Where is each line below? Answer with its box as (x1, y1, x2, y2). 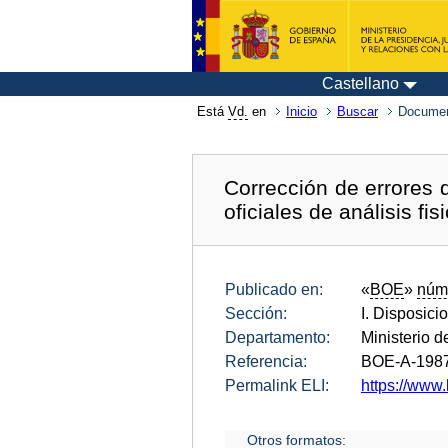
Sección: (225, 304, 287, 322)
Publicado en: (225, 280, 323, 298)
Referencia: (225, 352, 307, 370)
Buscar (337, 104, 378, 119)
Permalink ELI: (225, 376, 329, 394)
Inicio (286, 104, 317, 119)
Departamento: (225, 328, 330, 346)
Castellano (322, 75, 399, 92)
